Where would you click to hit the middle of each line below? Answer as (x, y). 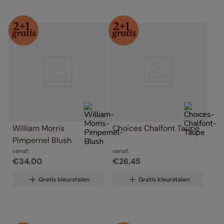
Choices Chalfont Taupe (156, 128)
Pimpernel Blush (42, 140)
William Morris (38, 128)
